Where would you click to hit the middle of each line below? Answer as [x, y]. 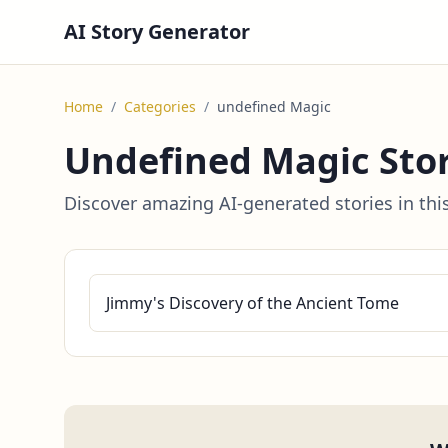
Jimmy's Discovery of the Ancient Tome [252, 303]
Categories [160, 106]
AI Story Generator [157, 31]
